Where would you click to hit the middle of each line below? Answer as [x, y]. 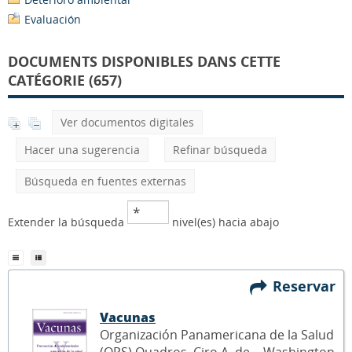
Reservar [308, 286]
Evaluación [53, 19]
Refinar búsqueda [220, 150]
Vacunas [128, 317]
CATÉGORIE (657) [65, 80]
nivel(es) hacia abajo [224, 222]
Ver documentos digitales [127, 122]
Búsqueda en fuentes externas [105, 181]
